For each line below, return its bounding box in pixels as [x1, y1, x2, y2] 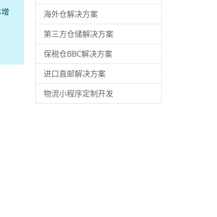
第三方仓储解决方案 [44, 29, 113, 39]
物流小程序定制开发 [44, 88, 113, 99]
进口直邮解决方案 [44, 68, 106, 79]
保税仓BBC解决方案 [44, 48, 112, 59]
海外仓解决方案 [44, 9, 98, 19]
